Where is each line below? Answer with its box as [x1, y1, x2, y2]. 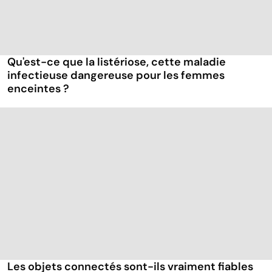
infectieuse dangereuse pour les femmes [7, 67, 225, 83]
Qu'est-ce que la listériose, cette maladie [7, 54, 226, 69]
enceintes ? [7, 81, 69, 96]
